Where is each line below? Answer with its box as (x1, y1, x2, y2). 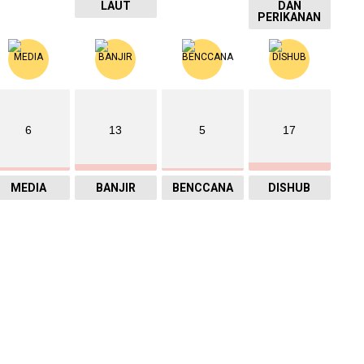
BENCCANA (171, 181, 233, 195)
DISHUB (268, 181, 311, 195)
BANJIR (95, 181, 136, 195)
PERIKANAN (258, 11, 322, 24)
